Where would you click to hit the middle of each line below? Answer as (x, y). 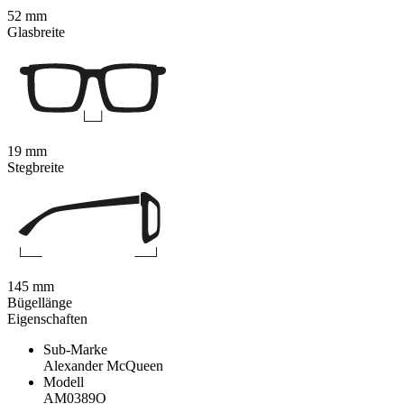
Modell (64, 382)
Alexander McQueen (103, 366)
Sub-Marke (75, 350)
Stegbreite (36, 168)
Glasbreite (36, 32)
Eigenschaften (47, 319)
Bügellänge (40, 303)
